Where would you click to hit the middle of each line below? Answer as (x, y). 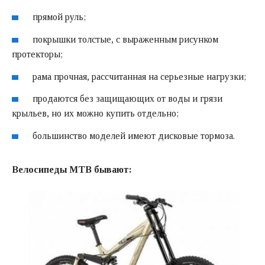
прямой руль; (59, 17)
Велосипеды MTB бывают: (72, 170)
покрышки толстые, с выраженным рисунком (126, 39)
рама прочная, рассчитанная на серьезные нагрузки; (140, 76)
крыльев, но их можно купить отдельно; (95, 114)
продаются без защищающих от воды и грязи (128, 99)
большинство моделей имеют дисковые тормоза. (134, 136)
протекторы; (37, 54)
